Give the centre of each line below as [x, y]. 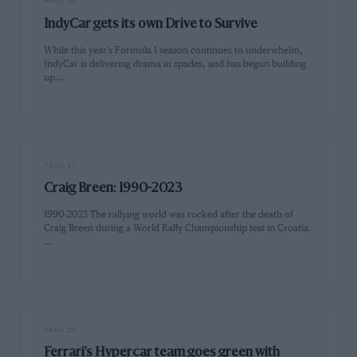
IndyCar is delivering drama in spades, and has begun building [175, 64]
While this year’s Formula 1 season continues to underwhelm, [174, 50]
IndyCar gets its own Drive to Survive [151, 24]
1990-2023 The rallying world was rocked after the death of [169, 215]
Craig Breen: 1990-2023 [113, 189]
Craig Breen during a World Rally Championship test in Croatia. [178, 229]
